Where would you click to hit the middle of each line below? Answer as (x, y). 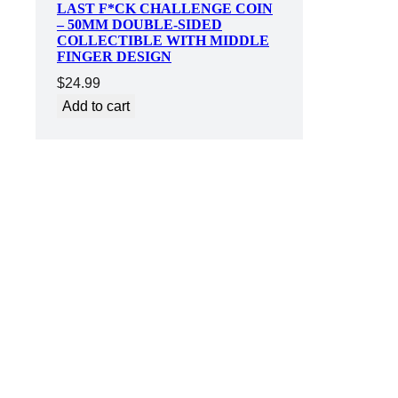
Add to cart (96, 107)
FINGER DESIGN (114, 57)
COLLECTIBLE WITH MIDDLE (163, 41)
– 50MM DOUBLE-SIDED (139, 25)
